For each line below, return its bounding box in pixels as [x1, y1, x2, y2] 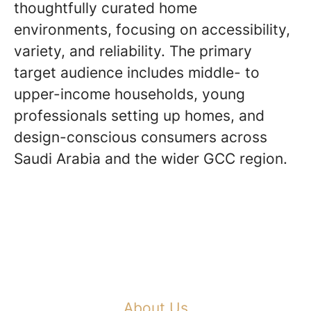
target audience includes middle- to [14, 64, 260, 81]
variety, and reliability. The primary [14, 42, 252, 60]
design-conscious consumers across [14, 128, 267, 146]
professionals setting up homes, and [14, 107, 264, 124]
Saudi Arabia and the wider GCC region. [14, 150, 287, 167]
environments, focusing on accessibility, [14, 21, 290, 38]
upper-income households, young [14, 85, 245, 103]
